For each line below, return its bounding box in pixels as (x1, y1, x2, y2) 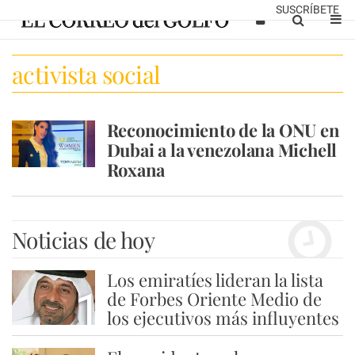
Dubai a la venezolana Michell (106, 138, 338, 162)
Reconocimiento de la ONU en (106, 118, 340, 142)
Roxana (106, 158, 166, 181)
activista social (12, 59, 161, 90)
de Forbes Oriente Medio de (106, 287, 322, 311)
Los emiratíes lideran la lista (106, 268, 323, 292)
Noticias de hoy (12, 225, 155, 254)
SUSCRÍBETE (276, 3, 339, 16)
